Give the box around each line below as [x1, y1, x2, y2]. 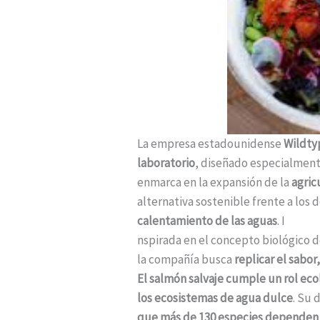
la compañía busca [137, 251, 234, 267]
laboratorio [137, 154, 195, 171]
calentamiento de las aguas [137, 212, 277, 229]
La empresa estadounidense [137, 135, 284, 151]
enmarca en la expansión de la [137, 174, 291, 190]
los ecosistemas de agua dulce [137, 289, 293, 306]
